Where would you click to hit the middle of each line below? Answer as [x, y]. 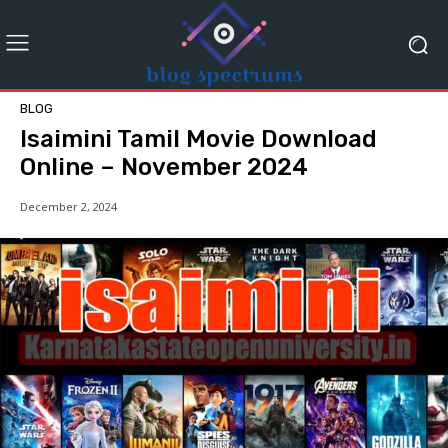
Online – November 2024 [164, 167]
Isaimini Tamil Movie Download [198, 139]
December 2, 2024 [68, 207]
